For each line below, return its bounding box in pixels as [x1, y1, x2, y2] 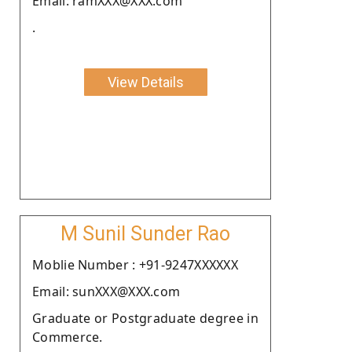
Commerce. [32, 328, 103, 346]
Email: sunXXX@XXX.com [32, 282, 181, 300]
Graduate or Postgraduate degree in [32, 309, 258, 327]
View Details [107, 73, 184, 90]
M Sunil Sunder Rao [60, 222, 230, 245]
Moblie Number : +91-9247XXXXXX [32, 255, 238, 273]
